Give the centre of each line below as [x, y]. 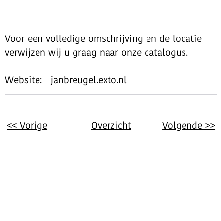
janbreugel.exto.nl [89, 80]
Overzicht [111, 125]
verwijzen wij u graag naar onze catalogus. [96, 52]
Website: [28, 80]
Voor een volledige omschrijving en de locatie [103, 38]
